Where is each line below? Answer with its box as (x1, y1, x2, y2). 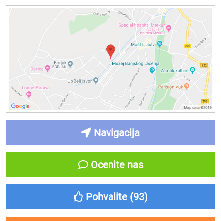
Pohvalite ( (83, 191, 133, 203)
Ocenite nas (88, 159, 143, 171)
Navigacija (91, 127, 140, 139)
